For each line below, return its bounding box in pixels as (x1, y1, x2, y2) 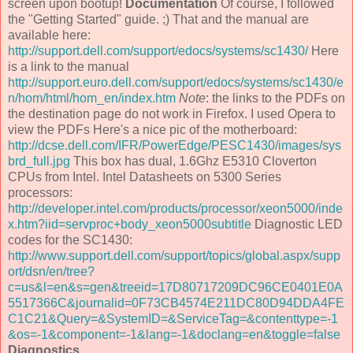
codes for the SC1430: (8, 232, 132, 247)
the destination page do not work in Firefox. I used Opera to (8, 106, 336, 121)
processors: (8, 185, 72, 199)
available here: (8, 28, 91, 42)
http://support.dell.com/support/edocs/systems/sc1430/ (8, 43, 308, 58)
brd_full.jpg (8, 154, 70, 168)
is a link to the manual (8, 59, 129, 73)
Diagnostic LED (251, 217, 343, 231)
